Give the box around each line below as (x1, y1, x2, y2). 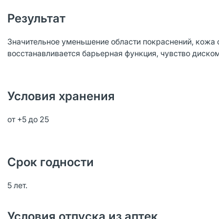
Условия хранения (7, 89, 115, 103)
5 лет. (7, 180, 27, 190)
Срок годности (7, 155, 94, 169)
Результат (7, 11, 66, 25)
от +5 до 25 (7, 114, 49, 124)
